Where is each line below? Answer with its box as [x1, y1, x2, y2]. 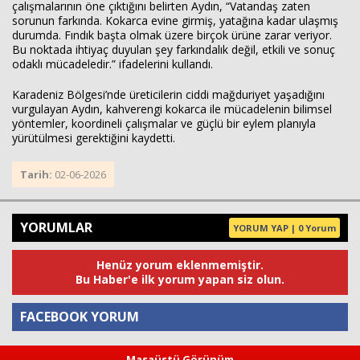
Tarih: [20, 167, 55, 182]
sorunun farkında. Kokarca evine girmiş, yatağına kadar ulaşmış [12, 13, 338, 28]
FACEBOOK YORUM [20, 308, 139, 325]
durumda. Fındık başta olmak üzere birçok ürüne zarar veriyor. [12, 27, 332, 43]
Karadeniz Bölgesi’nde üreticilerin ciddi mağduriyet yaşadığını [12, 87, 325, 102]
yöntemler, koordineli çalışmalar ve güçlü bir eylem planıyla [12, 116, 316, 131]
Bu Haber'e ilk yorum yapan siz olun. [76, 272, 284, 287]
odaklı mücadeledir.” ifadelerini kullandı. [12, 56, 213, 72]
